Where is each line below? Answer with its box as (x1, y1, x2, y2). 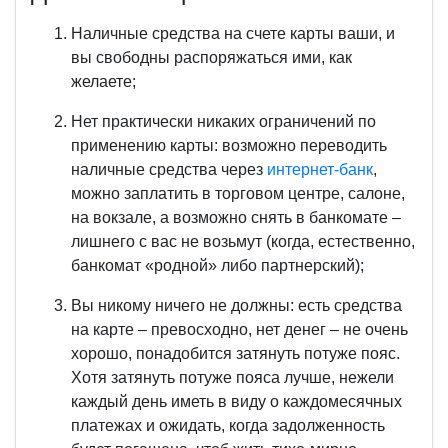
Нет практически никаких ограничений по (71, 113, 376, 130)
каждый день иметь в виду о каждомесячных (71, 393, 402, 410)
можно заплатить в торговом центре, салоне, (71, 185, 405, 202)
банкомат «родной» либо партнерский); (71, 257, 368, 274)
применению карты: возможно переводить (71, 137, 387, 154)
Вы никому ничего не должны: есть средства (71, 297, 402, 314)
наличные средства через (71, 161, 267, 178)
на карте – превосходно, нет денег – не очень (71, 321, 408, 338)
